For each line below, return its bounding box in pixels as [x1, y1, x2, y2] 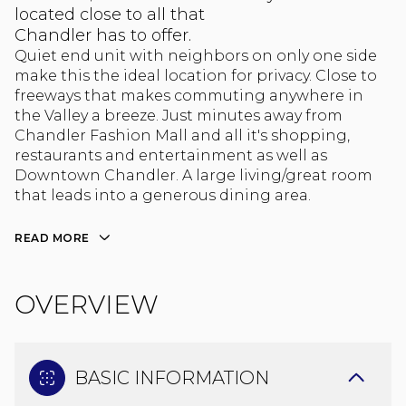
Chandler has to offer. [14, 25, 191, 45]
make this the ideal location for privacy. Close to [14, 67, 377, 84]
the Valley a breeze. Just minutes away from [14, 107, 343, 124]
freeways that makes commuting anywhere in [14, 87, 363, 104]
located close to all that [14, 5, 205, 24]
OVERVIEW [14, 288, 159, 320]
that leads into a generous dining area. [14, 187, 311, 204]
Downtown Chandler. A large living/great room [14, 167, 372, 184]
